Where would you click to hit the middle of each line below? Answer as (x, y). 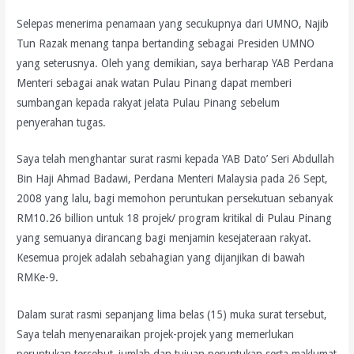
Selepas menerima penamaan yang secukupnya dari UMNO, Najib (173, 23)
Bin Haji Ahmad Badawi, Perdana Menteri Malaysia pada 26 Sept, (172, 179)
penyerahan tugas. (62, 122)
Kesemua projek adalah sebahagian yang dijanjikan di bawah (161, 258)
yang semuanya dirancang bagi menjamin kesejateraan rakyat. (164, 238)
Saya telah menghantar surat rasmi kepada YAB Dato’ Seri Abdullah (176, 159)
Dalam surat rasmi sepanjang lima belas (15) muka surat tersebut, (172, 315)
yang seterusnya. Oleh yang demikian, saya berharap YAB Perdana (175, 63)
